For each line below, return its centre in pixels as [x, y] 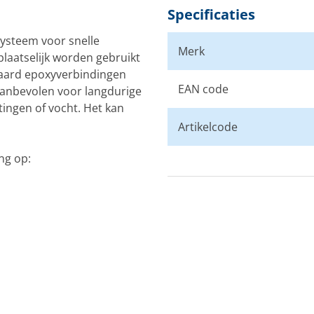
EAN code [203, 89]
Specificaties [211, 14]
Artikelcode [208, 127]
